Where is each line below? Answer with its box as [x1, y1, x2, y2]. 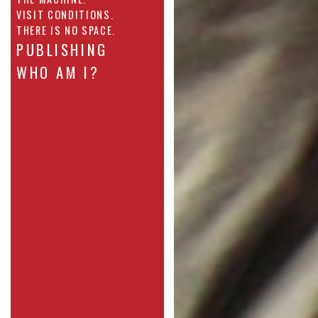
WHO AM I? [16, 62, 100, 84]
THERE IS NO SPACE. [16, 23, 116, 38]
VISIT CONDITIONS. [16, 7, 114, 23]
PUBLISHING [16, 39, 108, 61]
